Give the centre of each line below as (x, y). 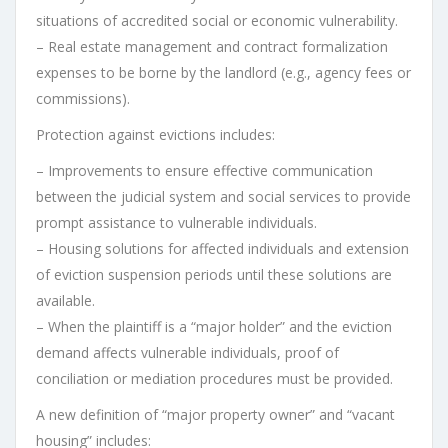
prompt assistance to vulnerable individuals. (176, 223)
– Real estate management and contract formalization (212, 47)
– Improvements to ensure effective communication (204, 171)
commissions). (83, 99)
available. (65, 301)
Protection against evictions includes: (155, 135)
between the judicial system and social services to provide (223, 197)
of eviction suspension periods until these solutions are (214, 275)
